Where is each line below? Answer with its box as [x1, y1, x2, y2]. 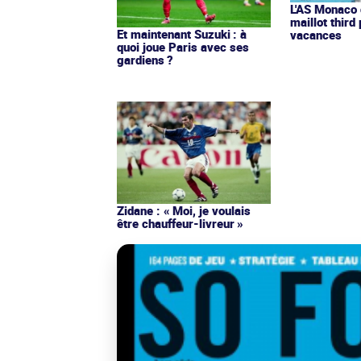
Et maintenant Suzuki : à [117, 26, 247, 43]
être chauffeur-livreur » [117, 215, 243, 232]
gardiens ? [117, 52, 173, 68]
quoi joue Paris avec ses [117, 39, 249, 56]
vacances [290, 27, 342, 44]
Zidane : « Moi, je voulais [117, 202, 251, 219]
